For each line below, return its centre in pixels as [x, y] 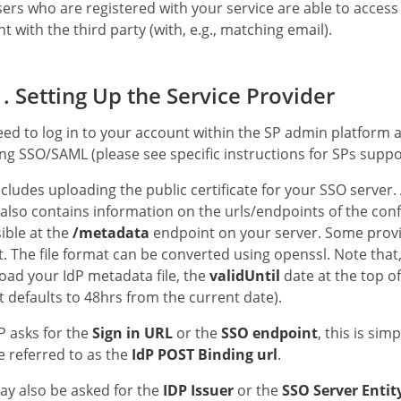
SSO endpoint [269, 333]
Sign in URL [132, 333]
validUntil [245, 275]
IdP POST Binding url [205, 354]
